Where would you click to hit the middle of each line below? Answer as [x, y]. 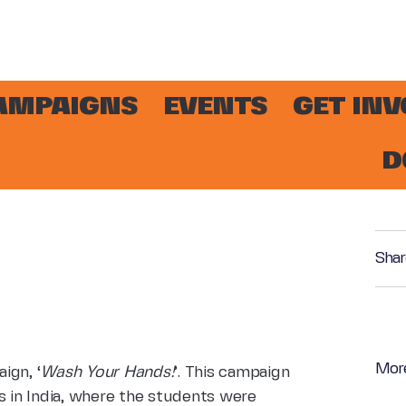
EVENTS [215, 107]
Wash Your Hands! [107, 372]
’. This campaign [232, 372]
